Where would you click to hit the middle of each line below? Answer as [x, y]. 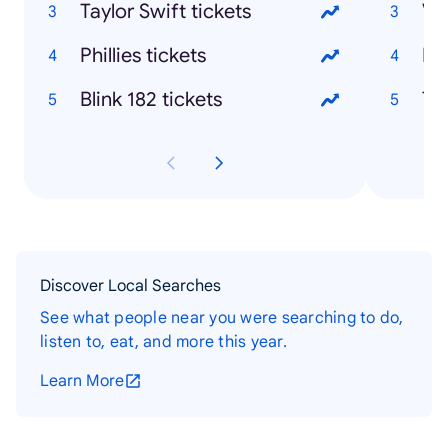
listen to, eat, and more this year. [163, 341]
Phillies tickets [143, 55]
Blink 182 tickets [151, 99]
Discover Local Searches [130, 285]
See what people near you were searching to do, [222, 317]
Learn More [82, 380]
